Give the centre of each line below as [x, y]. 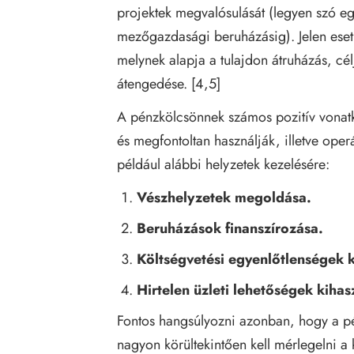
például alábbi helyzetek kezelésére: [223, 164]
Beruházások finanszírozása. [230, 228]
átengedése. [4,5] [169, 83]
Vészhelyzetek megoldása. [224, 197]
